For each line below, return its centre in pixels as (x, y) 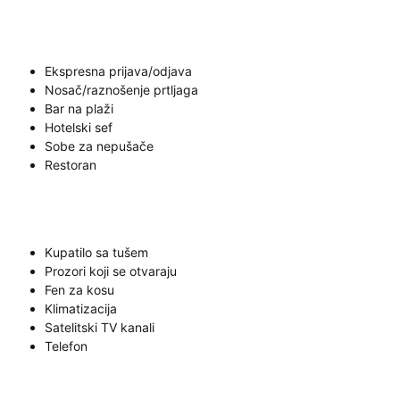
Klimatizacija (81, 308)
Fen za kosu (79, 290)
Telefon (66, 346)
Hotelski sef (79, 127)
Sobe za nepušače (99, 146)
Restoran (71, 165)
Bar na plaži (79, 108)
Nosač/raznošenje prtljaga (121, 90)
